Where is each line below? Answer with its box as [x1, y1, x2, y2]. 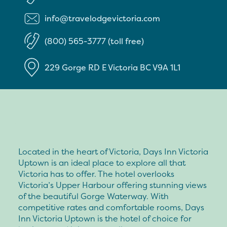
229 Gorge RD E [45, 61, 108, 73]
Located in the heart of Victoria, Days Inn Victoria [18, 145, 208, 157]
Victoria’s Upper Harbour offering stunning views [18, 179, 207, 191]
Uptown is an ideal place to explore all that [18, 157, 185, 168]
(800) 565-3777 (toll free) [45, 35, 144, 47]
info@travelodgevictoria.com [45, 13, 160, 24]
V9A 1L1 [153, 61, 180, 73]
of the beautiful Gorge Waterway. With [18, 190, 169, 202]
